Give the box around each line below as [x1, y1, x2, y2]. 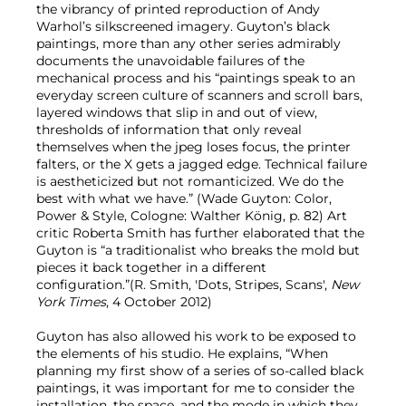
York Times [36, 294, 106, 311]
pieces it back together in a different [36, 259, 266, 276]
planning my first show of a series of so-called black [36, 362, 363, 380]
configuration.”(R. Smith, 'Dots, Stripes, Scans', [36, 276, 331, 294]
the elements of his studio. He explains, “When [36, 345, 328, 362]
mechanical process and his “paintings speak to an [36, 70, 355, 87]
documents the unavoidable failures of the [36, 53, 304, 70]
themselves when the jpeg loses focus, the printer [36, 139, 351, 156]
